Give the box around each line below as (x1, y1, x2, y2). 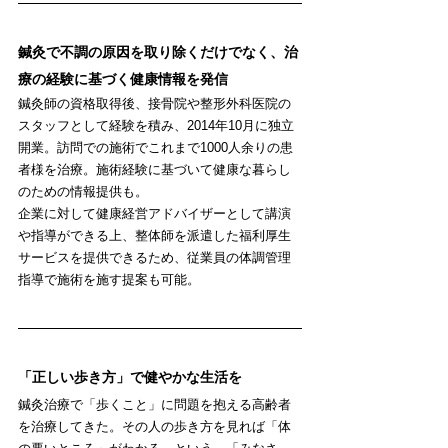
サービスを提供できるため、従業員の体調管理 (18, 249, 291, 265)
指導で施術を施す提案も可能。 (18, 271, 200, 287)
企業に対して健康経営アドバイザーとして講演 (18, 205, 291, 221)
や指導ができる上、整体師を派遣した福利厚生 (18, 227, 291, 243)
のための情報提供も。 (18, 183, 148, 199)
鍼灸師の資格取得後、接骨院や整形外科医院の (18, 95, 291, 111)
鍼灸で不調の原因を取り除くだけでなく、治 (18, 43, 298, 60)
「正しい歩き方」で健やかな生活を (18, 368, 242, 385)
